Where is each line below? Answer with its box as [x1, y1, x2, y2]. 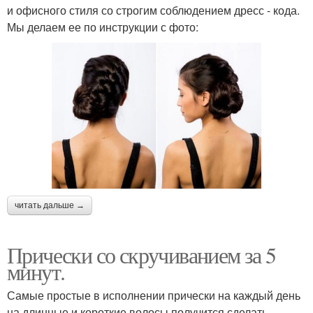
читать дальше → [15, 201, 85, 211]
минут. [7, 256, 65, 287]
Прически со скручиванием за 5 [7, 240, 276, 270]
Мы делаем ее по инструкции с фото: [7, 18, 198, 35]
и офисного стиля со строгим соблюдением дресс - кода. [7, 1, 300, 18]
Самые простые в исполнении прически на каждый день [7, 287, 300, 304]
